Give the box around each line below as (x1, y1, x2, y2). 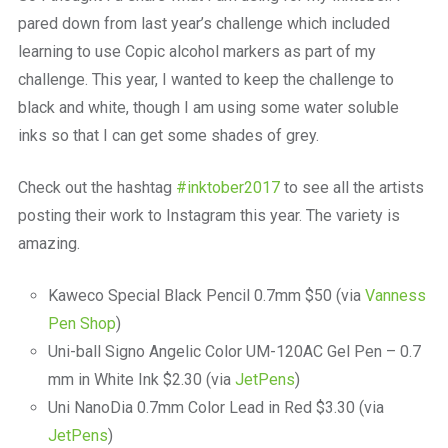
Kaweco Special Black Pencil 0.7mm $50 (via (47, 286, 365, 306)
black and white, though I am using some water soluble (17, 98, 399, 118)
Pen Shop (47, 314, 116, 334)
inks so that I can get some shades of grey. (17, 126, 319, 146)
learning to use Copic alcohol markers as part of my (17, 42, 376, 62)
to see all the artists (279, 178, 424, 198)
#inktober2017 (175, 178, 280, 198)
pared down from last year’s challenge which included (17, 14, 390, 34)
